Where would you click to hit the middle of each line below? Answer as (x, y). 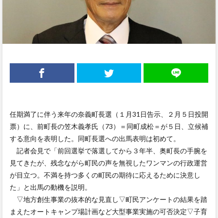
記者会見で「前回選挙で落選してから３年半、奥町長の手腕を (109, 151)
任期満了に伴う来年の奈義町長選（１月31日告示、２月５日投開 (109, 114)
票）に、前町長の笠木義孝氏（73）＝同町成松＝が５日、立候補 (109, 127)
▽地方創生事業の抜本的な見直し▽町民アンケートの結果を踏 (109, 200)
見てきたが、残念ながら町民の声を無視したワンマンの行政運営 (109, 163)
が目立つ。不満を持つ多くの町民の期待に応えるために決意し (105, 175)
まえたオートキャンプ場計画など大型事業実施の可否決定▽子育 (109, 212)
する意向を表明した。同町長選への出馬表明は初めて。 (95, 139)
